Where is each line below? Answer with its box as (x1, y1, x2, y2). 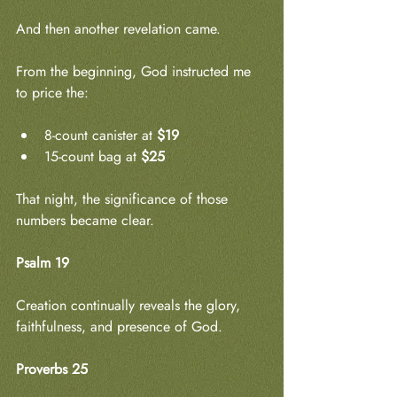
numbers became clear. (16, 209, 154, 230)
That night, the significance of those (16, 188, 232, 209)
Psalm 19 (16, 252, 69, 273)
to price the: (16, 82, 89, 103)
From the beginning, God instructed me (16, 60, 255, 82)
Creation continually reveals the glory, (16, 294, 245, 315)
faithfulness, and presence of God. (16, 315, 222, 337)
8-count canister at (44, 124, 157, 145)
